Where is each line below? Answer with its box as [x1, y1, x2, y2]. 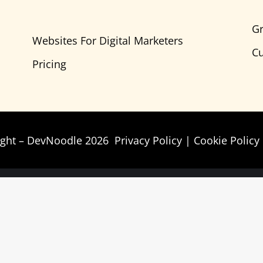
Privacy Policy [114, 133, 182, 147]
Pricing [32, 57, 66, 71]
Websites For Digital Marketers [32, 33, 183, 48]
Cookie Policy [194, 133, 259, 147]
